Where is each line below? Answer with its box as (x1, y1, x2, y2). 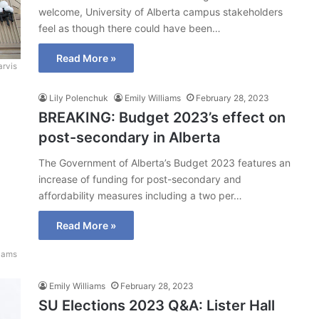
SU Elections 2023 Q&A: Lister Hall (38, 297, 275, 315)
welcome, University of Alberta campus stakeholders (38, 6, 283, 18)
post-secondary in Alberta (38, 129, 220, 147)
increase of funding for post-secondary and (38, 173, 241, 186)
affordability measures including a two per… (38, 189, 242, 202)
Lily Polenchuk (49, 93, 108, 104)
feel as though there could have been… (38, 22, 221, 34)
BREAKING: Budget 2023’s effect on (38, 109, 286, 127)
